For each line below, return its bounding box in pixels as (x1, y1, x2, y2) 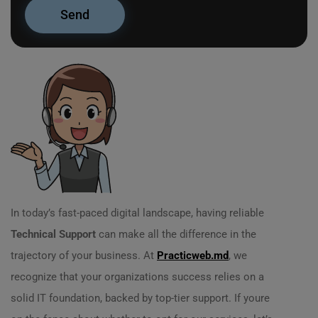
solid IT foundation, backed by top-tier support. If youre (11, 292, 270, 305)
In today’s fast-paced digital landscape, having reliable (11, 207, 264, 219)
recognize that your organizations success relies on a (11, 270, 264, 283)
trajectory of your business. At (11, 249, 157, 262)
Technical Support (11, 228, 96, 241)
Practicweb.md (157, 249, 229, 262)
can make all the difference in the (96, 228, 256, 241)
